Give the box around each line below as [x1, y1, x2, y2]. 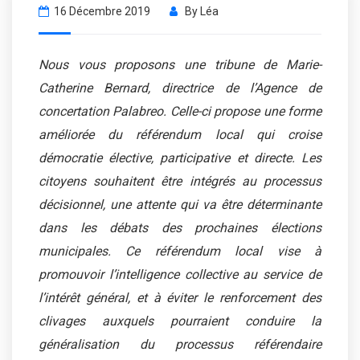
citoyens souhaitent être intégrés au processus [39, 173, 321, 189]
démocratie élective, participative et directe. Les [39, 149, 321, 166]
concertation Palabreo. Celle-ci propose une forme [39, 103, 321, 119]
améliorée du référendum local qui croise [39, 126, 321, 142]
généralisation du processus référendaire [39, 336, 321, 352]
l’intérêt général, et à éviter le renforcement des [39, 289, 321, 305]
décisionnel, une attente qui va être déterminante [39, 196, 321, 212]
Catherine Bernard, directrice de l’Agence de [39, 80, 321, 96]
